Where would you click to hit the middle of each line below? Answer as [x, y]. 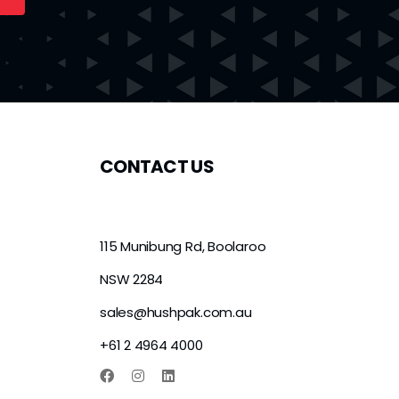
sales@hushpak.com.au [175, 312]
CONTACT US [156, 166]
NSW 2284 [131, 279]
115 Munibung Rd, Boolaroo [183, 246]
